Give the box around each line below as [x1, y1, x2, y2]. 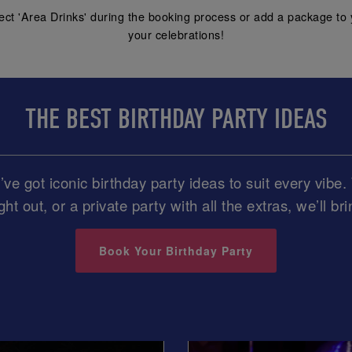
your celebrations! [128, 26, 224, 43]
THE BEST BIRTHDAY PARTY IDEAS [24, 103, 328, 136]
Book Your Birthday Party [99, 243, 253, 258]
